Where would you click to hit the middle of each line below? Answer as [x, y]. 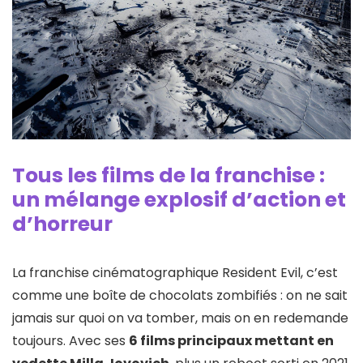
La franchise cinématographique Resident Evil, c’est [175, 272]
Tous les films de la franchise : [169, 175]
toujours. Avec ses [70, 340]
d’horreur [62, 224]
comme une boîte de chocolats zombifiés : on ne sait [180, 295]
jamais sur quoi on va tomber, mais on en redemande [180, 318]
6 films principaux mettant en [231, 340]
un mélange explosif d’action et [179, 199]
